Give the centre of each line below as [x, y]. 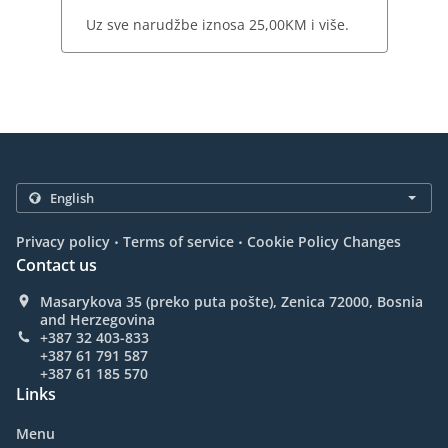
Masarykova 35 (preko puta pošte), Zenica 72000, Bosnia [231, 302]
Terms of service [178, 242]
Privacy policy [63, 242]
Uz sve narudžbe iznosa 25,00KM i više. [217, 25]
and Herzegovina [97, 320]
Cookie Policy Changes [324, 242]
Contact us [56, 265]
